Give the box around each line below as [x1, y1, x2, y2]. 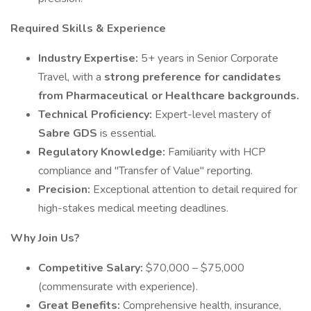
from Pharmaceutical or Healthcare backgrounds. [38, 88, 299, 103]
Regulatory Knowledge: [38, 144, 168, 160]
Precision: [38, 182, 93, 197]
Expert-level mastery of [155, 107, 271, 122]
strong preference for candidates [104, 69, 281, 85]
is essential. [100, 126, 156, 141]
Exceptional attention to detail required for [93, 182, 297, 197]
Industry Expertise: [38, 51, 141, 66]
